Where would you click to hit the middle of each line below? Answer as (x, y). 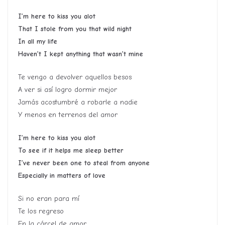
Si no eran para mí (49, 199)
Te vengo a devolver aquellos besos (75, 77)
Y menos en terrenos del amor (68, 115)
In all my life (38, 42)
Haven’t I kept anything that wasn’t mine (81, 54)
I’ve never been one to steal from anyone (84, 163)
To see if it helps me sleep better (71, 151)
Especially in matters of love (62, 176)
